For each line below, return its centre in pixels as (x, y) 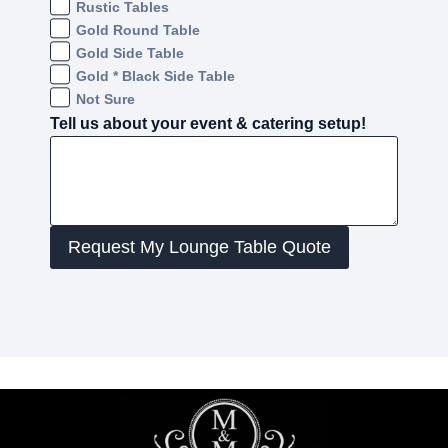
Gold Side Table (129, 53)
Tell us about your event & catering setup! (208, 124)
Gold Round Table (137, 30)
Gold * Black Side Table (155, 76)
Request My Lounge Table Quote (199, 247)
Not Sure (105, 99)
